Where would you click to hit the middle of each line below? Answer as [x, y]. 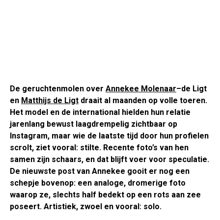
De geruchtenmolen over [58, 89]
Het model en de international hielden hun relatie [100, 112]
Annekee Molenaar [141, 89]
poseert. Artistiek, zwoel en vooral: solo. [86, 207]
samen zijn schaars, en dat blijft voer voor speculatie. [110, 160]
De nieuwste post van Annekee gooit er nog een [100, 171]
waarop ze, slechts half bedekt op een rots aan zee [105, 195]
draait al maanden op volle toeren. [143, 101]
